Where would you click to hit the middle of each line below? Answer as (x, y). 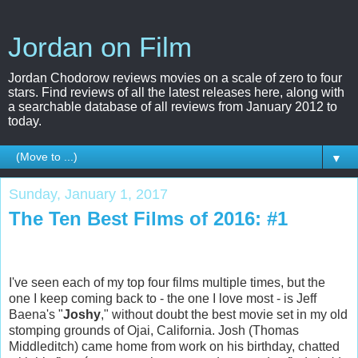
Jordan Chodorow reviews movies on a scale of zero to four (175, 78)
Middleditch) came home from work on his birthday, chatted (174, 346)
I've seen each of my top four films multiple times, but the (167, 282)
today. (25, 121)
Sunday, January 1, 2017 (88, 194)
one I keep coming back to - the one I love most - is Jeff (163, 298)
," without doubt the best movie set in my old (224, 314)
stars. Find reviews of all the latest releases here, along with (176, 92)
